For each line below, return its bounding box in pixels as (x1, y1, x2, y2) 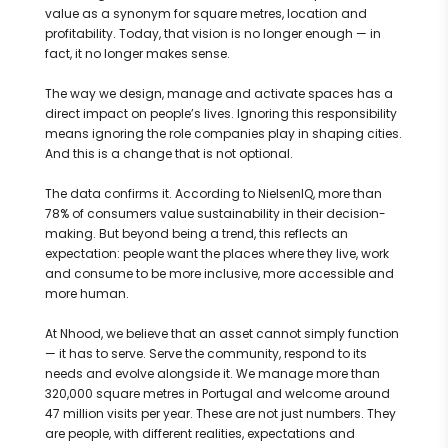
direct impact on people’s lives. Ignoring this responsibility (44, 105, 397, 123)
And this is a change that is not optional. (44, 145, 293, 163)
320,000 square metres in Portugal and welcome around (44, 385, 390, 403)
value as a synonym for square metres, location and (44, 5, 367, 23)
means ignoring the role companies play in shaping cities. (44, 125, 402, 143)
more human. (44, 285, 129, 303)
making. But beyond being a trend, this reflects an (44, 225, 348, 243)
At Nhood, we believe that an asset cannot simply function (44, 325, 399, 343)
